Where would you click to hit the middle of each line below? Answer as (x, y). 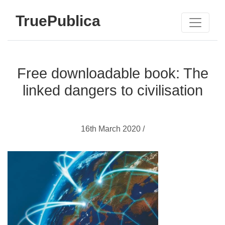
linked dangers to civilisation (113, 90)
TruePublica (58, 21)
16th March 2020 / (113, 129)
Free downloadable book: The (113, 73)
